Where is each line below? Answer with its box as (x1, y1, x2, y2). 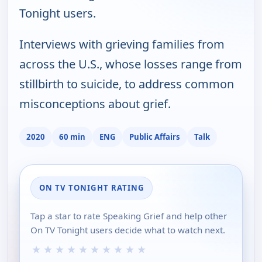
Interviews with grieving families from (19, 36, 225, 53)
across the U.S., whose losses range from (19, 56, 242, 73)
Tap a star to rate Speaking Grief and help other (30, 210, 227, 222)
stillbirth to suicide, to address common (19, 76, 234, 92)
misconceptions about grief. (19, 96, 171, 112)
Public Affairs (129, 131, 180, 142)
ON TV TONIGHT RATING (39, 182, 144, 194)
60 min (59, 131, 85, 142)
